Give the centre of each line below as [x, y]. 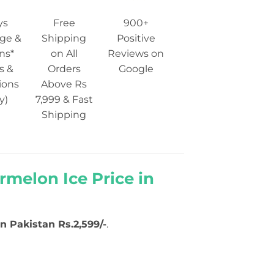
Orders [64, 68]
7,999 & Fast [64, 99]
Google [136, 68]
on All [64, 53]
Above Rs [64, 84]
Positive [136, 38]
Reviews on [136, 53]
